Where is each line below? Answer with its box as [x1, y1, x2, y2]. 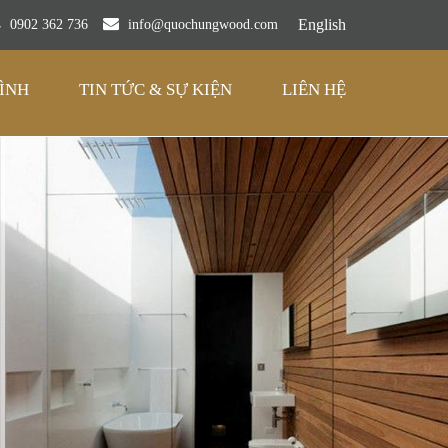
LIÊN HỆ [281, 80, 346, 99]
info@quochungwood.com [123, 17, 278, 32]
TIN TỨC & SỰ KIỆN [78, 80, 232, 99]
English [297, 16, 346, 33]
